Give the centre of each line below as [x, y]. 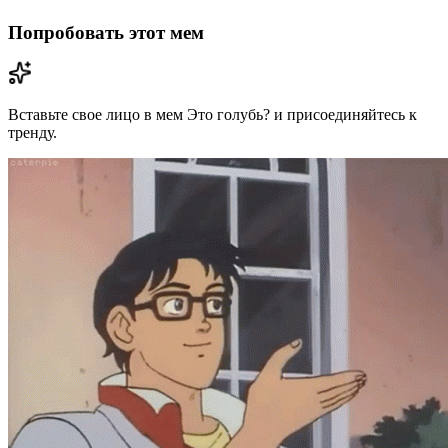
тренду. [32, 133]
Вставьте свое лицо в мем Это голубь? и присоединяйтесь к [212, 115]
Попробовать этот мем [106, 32]
